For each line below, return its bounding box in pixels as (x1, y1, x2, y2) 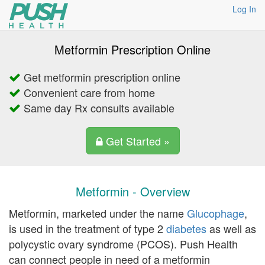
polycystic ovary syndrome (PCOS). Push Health (9, 236, 238, 251)
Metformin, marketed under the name (9, 205, 187, 221)
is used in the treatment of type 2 (9, 221, 166, 236)
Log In (232, 3, 256, 15)
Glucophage (187, 205, 244, 221)
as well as (206, 221, 256, 236)
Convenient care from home (21, 85, 155, 100)
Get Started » (102, 133, 170, 148)
